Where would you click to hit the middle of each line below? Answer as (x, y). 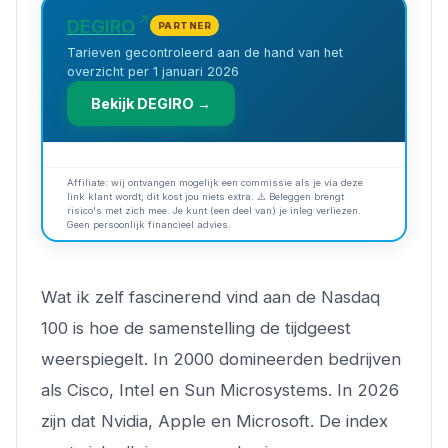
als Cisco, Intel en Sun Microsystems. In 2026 (220, 389)
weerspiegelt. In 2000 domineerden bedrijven (221, 358)
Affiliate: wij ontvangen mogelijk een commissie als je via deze (215, 182)
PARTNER (185, 25)
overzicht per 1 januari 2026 (153, 71)
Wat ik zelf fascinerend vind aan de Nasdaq (210, 296)
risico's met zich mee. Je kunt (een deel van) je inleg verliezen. (214, 210)
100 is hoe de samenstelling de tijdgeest (196, 327)
